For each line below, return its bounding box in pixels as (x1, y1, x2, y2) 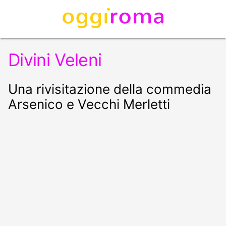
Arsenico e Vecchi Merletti (8, 96, 170, 112)
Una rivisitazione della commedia (8, 81, 211, 97)
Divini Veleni (8, 49, 102, 70)
